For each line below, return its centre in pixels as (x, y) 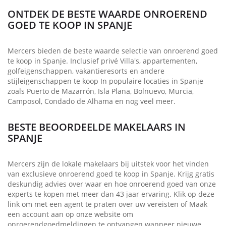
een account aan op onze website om (70, 214)
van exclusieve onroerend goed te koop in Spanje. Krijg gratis (111, 174)
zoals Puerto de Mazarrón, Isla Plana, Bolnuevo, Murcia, (101, 91)
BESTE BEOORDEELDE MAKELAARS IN (97, 127)
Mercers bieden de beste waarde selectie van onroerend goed (113, 50)
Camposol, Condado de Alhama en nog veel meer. (92, 101)
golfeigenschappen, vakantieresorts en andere (86, 71)
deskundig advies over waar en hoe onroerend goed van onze (112, 184)
